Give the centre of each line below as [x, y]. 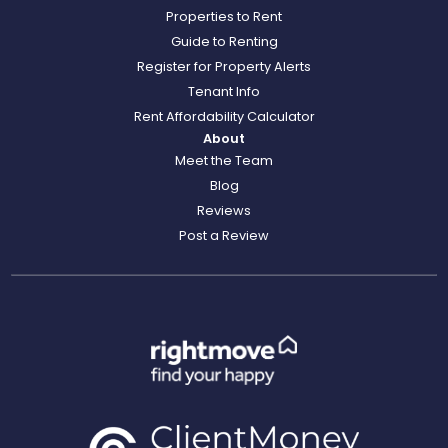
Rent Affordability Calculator [224, 116]
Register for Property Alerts [224, 66]
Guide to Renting [224, 41]
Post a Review [224, 235]
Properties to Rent [224, 16]
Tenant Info [224, 91]
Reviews [224, 210]
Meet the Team [224, 160]
